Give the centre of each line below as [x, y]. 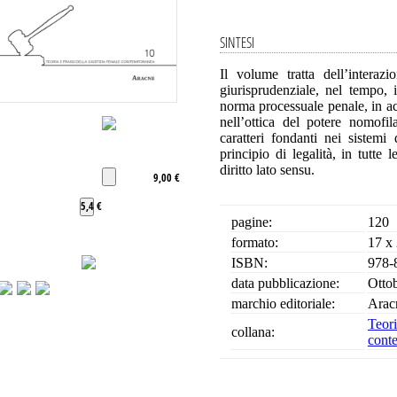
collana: [253, 332]
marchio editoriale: [283, 304]
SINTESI [237, 43]
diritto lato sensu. [267, 170]
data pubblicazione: [285, 283]
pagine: [252, 222]
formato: [255, 242]
